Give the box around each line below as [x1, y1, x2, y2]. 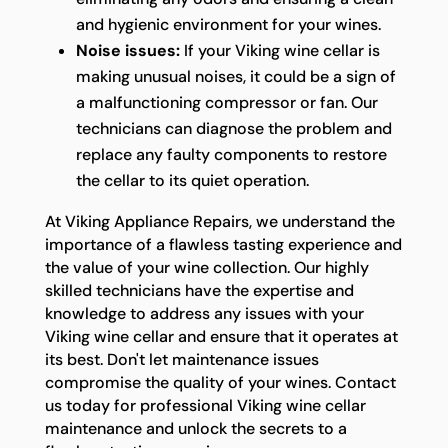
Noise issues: [75, 39, 180, 61]
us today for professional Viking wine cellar [44, 394, 366, 416]
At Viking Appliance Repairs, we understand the [44, 210, 395, 232]
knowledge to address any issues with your [44, 302, 364, 324]
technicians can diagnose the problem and [75, 117, 392, 139]
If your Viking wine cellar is [179, 39, 380, 61]
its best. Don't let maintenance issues [44, 348, 319, 370]
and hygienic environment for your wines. [75, 13, 381, 35]
